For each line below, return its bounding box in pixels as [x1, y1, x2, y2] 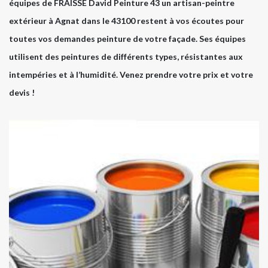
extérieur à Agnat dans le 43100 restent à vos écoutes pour [9, 16, 244, 26]
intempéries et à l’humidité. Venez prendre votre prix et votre [9, 69, 253, 80]
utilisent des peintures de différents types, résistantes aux [9, 51, 243, 62]
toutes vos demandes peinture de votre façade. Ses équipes [9, 33, 246, 44]
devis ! [9, 87, 35, 98]
